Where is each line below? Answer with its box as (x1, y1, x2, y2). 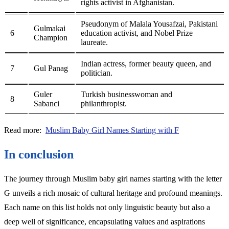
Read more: (4, 125, 45, 134)
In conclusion (4, 147, 74, 161)
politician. (81, 68, 112, 77)
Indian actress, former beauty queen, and (81, 59, 211, 68)
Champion (34, 33, 67, 42)
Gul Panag (34, 63, 68, 73)
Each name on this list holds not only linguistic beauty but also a (4, 202, 210, 212)
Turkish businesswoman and (81, 89, 172, 99)
